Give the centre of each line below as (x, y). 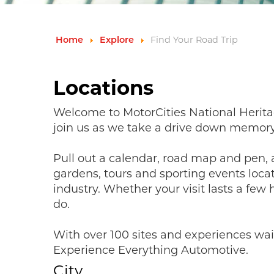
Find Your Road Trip (194, 40)
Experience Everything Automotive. (151, 251)
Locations (103, 90)
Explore (117, 40)
